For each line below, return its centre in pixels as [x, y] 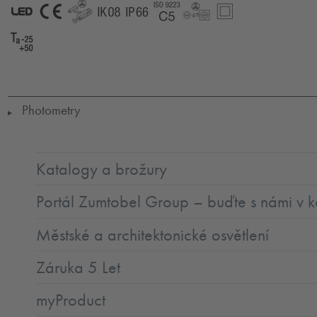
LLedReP [226, 30]
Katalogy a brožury [102, 169]
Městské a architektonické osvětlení [153, 235]
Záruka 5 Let [79, 267]
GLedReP [112, 30]
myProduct [71, 300]
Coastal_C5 [204, 30]
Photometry [50, 111]
